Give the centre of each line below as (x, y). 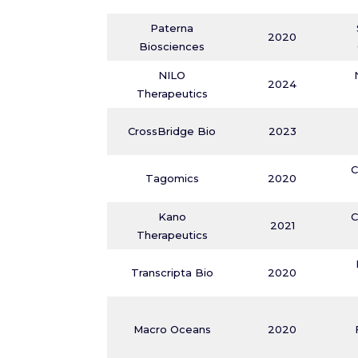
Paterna (172, 28)
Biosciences (172, 46)
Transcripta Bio (172, 272)
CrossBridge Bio (172, 131)
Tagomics (172, 178)
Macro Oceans (172, 329)
